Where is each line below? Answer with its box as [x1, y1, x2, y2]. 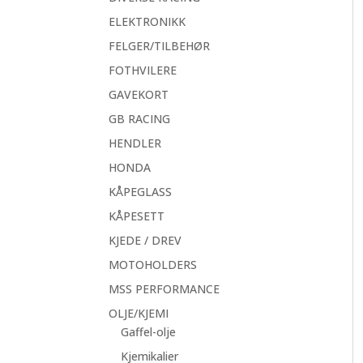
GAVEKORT [109, 87, 169, 102]
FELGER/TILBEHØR [109, 38, 211, 53]
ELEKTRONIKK [109, 14, 186, 29]
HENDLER [109, 135, 162, 151]
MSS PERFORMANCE [109, 281, 220, 297]
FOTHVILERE [109, 62, 177, 78]
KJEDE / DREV [109, 233, 182, 248]
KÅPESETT [109, 208, 165, 224]
